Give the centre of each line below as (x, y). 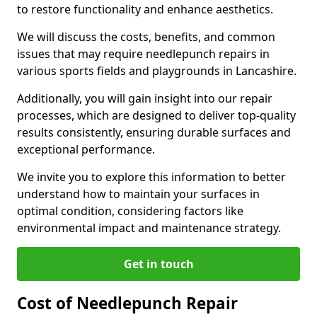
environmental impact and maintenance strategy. (149, 228)
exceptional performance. (87, 149)
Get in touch (158, 264)
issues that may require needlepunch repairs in (143, 54)
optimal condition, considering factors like (130, 211)
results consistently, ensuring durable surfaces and (154, 132)
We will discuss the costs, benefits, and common (146, 37)
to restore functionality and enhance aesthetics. (145, 9)
